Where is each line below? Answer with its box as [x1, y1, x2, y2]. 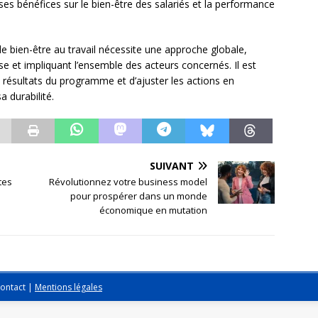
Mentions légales [35, 281, 102, 294]
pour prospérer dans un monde [70, 190, 208, 203]
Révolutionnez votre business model [49, 175, 208, 189]
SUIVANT [150, 159, 194, 173]
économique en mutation [99, 204, 208, 217]
